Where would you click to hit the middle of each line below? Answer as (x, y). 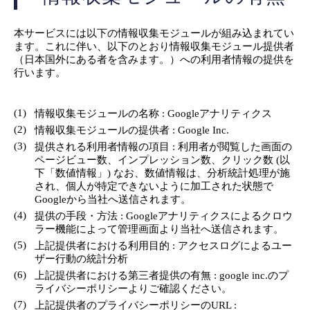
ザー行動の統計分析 (81, 258)
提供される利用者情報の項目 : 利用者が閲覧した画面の (163, 146)
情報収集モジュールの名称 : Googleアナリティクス (153, 113)
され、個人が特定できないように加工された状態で (154, 186)
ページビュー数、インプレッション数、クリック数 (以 (162, 159)
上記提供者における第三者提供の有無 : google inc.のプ (162, 275)
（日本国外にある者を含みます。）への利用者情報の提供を (154, 59)
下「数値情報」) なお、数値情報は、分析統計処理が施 (162, 173)
